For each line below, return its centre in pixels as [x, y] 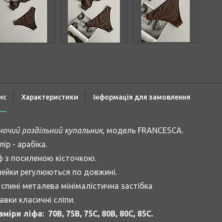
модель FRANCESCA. [144, 131]
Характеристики [50, 97]
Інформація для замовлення [142, 97]
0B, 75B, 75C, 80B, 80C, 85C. [103, 214]
